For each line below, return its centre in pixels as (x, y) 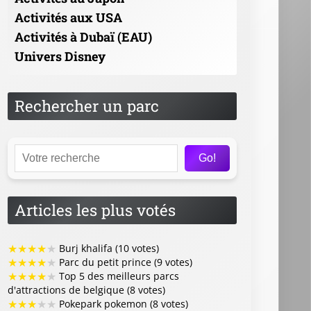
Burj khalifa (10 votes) (108, 248)
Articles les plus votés (95, 210)
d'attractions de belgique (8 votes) (86, 289)
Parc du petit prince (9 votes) (124, 262)
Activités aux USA (68, 17)
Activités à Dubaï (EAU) (83, 36)
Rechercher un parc (87, 106)
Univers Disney (60, 56)
